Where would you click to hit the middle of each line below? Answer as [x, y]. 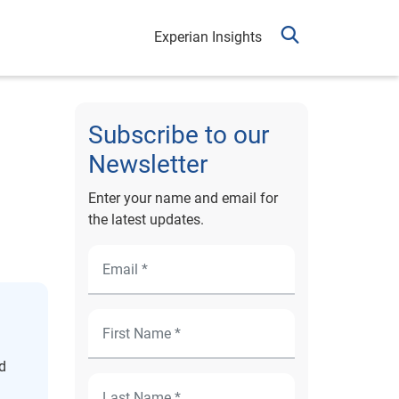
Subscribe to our [178, 135]
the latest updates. [146, 220]
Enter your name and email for [183, 198]
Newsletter [147, 164]
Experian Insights [208, 37]
